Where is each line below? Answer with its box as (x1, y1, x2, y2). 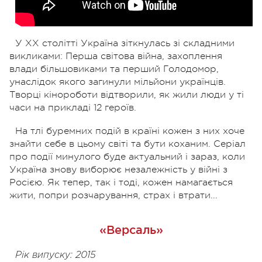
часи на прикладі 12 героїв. (9, 102, 136, 113)
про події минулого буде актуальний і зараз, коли (9, 151, 245, 162)
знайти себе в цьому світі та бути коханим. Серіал (9, 138, 246, 149)
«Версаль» (99, 223, 163, 236)
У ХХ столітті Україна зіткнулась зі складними (15, 37, 235, 49)
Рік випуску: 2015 (15, 250, 96, 260)
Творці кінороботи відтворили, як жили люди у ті (9, 89, 244, 100)
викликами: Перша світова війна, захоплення (9, 50, 222, 61)
